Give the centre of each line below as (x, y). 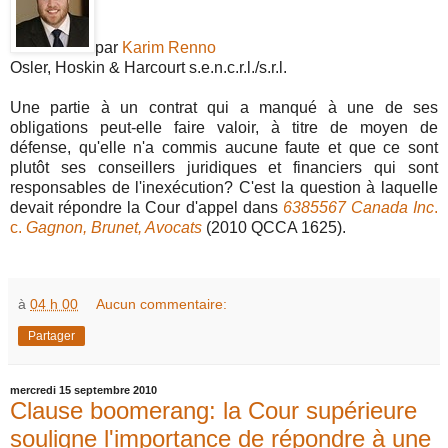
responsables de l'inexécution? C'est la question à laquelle (224, 187)
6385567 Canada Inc (358, 207)
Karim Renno (169, 47)
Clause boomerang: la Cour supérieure (213, 410)
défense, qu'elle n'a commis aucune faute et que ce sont (224, 147)
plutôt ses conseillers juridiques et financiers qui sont (224, 167)
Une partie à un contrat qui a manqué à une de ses (224, 107)
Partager (51, 335)
